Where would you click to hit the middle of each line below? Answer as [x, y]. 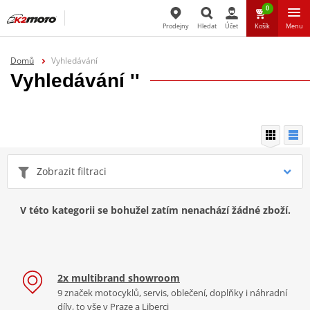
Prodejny [176, 26]
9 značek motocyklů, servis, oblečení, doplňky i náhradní [172, 292]
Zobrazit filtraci [72, 171]
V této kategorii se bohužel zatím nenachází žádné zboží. [155, 210]
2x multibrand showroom [119, 277]
